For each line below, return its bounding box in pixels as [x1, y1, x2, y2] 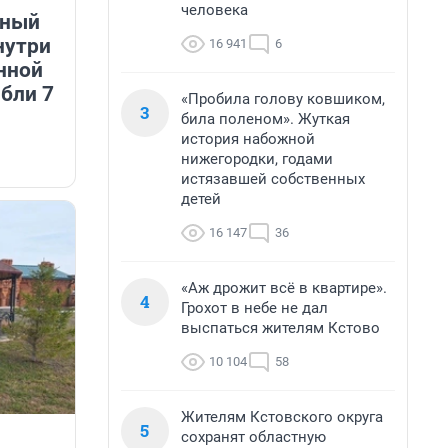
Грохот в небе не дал [181, 299, 328, 317]
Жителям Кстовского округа [181, 408, 383, 426]
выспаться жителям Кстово [181, 319, 380, 337]
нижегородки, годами [181, 150, 333, 168]
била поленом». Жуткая [181, 110, 350, 128]
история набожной [181, 130, 315, 148]
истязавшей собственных [181, 170, 365, 188]
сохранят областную [181, 428, 326, 446]
